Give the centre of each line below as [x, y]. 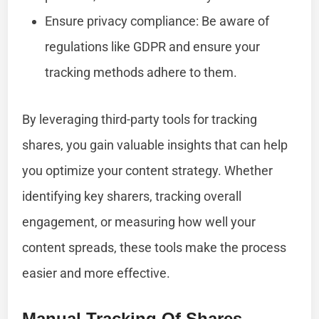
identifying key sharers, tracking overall [132, 196]
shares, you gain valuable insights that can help [155, 145]
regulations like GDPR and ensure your [153, 46]
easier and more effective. [96, 273]
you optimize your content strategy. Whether [148, 170]
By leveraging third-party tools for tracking [140, 119]
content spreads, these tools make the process [155, 247]
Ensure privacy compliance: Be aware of [157, 21]
